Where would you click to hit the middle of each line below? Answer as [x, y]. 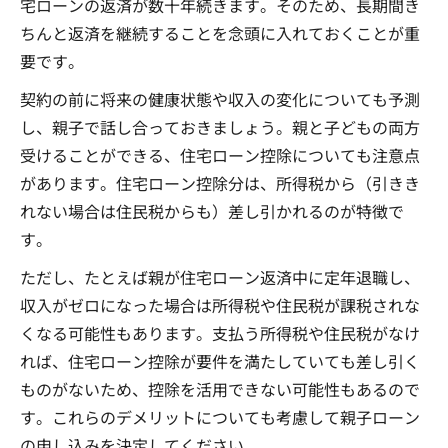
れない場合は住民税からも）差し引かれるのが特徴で [212, 211]
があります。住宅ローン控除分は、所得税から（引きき [220, 183]
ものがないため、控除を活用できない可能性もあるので [220, 389]
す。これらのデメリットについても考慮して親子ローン [220, 417]
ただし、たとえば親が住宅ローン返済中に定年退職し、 [220, 277]
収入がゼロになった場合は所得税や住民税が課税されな [220, 305]
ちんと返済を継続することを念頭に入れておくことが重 [220, 33]
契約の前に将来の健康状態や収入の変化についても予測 [220, 99]
